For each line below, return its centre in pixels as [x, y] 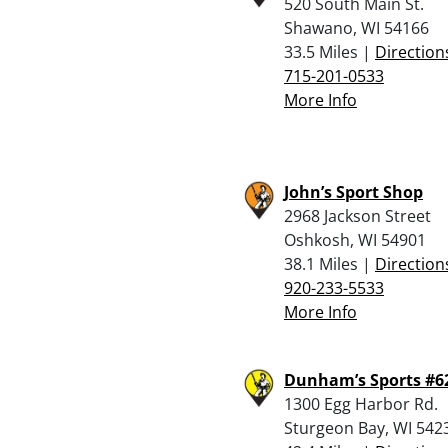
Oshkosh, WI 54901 [355, 239]
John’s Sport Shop [353, 191]
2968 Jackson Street [357, 215]
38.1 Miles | [329, 263]
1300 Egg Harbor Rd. [361, 403]
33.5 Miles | [329, 51]
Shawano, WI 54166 [356, 27]
